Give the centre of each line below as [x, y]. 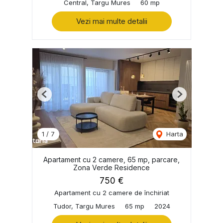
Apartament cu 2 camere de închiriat [111, 192]
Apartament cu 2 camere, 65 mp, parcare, [111, 159]
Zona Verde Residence [111, 167]
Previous [57, 98]
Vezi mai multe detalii [111, 21]
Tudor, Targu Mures [84, 206]
